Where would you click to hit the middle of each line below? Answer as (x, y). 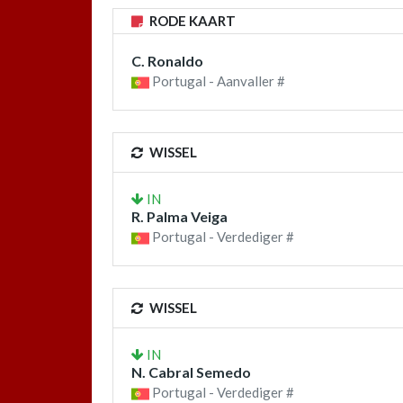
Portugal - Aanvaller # (217, 81)
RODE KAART (191, 20)
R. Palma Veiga (179, 216)
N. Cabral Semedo (191, 372)
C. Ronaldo (167, 60)
